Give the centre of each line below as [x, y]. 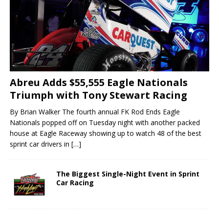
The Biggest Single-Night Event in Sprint [128, 174]
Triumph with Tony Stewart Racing [99, 95]
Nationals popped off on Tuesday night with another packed [105, 123]
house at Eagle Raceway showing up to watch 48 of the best [106, 133]
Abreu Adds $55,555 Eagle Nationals [99, 83]
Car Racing [75, 183]
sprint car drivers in [41, 144]
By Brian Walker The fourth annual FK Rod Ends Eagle [95, 112]
